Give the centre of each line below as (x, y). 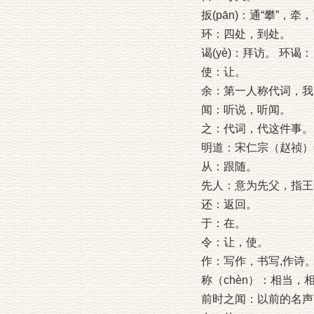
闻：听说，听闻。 (246, 110)
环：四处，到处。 (246, 34)
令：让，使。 (235, 242)
